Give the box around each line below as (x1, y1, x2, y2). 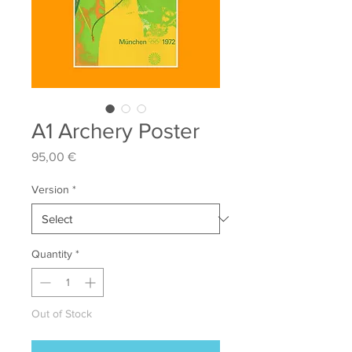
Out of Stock (31, 307, 92, 320)
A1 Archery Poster (31, 119, 200, 143)
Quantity (31, 247, 72, 260)
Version (31, 183, 69, 196)
